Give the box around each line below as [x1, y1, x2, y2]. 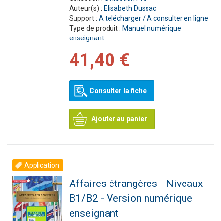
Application [24, 161, 59, 169]
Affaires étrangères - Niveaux [69, 178, 203, 189]
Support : [69, 14, 99, 22]
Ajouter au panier [91, 115, 147, 123]
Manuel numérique [122, 24, 181, 32]
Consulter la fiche [89, 87, 147, 95]
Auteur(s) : [69, 4, 104, 12]
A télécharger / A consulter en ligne [98, 14, 208, 22]
